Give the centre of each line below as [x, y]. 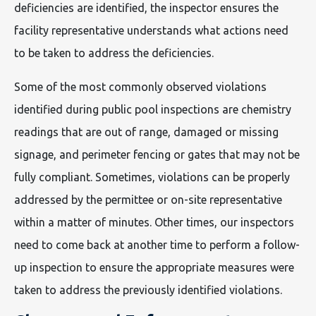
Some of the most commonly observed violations [140, 87]
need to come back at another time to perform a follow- [157, 245]
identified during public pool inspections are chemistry [153, 109]
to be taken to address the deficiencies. [115, 53]
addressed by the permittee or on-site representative [148, 200]
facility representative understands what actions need [151, 30]
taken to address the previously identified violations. [148, 290]
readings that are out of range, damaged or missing [146, 132]
